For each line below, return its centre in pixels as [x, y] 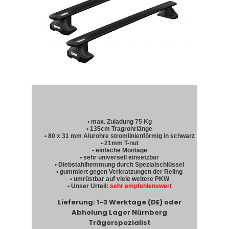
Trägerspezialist [119, 223]
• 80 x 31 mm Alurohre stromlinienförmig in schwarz [119, 136]
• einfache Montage [119, 151]
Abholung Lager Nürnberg [120, 213]
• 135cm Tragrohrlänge [120, 129]
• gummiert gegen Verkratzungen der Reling [120, 172]
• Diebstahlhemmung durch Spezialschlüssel [120, 165]
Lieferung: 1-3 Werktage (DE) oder [119, 202]
